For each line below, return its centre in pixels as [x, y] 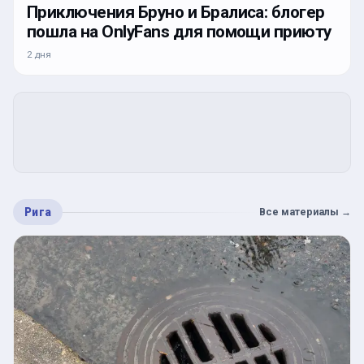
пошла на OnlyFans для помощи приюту [179, 32]
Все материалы [299, 212]
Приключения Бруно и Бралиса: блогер [176, 13]
